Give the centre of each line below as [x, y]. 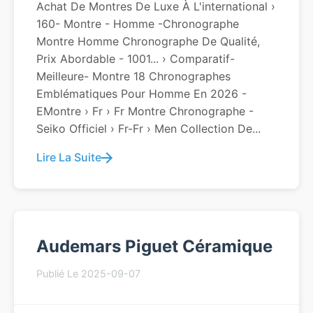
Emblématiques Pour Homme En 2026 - [141, 94]
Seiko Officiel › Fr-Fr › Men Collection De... [148, 129]
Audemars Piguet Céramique [154, 246]
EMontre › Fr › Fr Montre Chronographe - [145, 111]
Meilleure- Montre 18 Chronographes [133, 76]
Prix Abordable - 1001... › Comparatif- [136, 59]
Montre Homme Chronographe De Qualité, [148, 41]
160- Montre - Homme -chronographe [138, 24]
